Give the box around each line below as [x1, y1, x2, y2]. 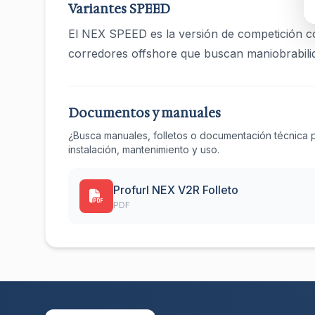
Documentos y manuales [68, 105, 221, 122]
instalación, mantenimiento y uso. [68, 143, 219, 155]
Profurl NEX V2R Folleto [113, 183, 238, 197]
